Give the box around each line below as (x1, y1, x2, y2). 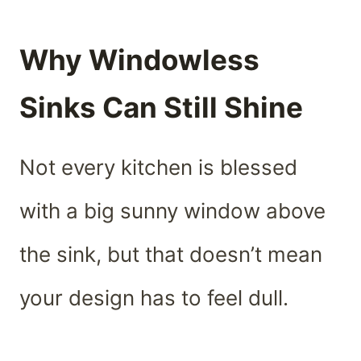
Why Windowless (19, 43, 259, 77)
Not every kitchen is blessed (19, 154, 297, 180)
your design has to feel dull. (19, 284, 288, 310)
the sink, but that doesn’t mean (19, 241, 322, 267)
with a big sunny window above (19, 197, 326, 223)
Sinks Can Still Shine (19, 90, 303, 125)
